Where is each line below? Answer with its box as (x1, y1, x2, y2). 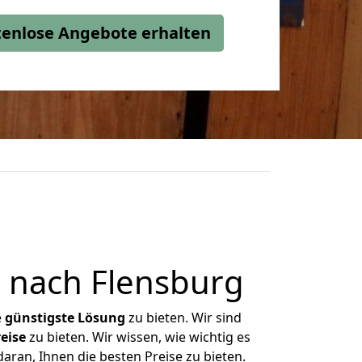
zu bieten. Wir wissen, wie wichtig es (25, 328, 250, 346)
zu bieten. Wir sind (125, 309, 242, 326)
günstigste (5, 309, 74, 326)
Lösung (78, 309, 125, 326)
